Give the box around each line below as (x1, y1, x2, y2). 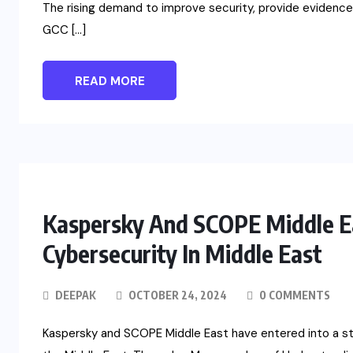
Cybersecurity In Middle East (43, 239, 322, 269)
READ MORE (74, 73, 145, 90)
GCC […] (43, 22, 86, 39)
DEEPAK (55, 288, 96, 303)
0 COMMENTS (257, 288, 330, 303)
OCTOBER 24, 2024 (126, 288, 227, 303)
